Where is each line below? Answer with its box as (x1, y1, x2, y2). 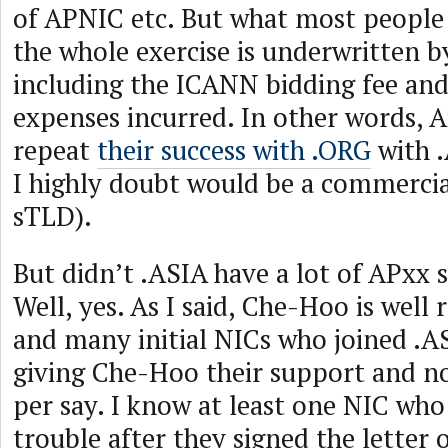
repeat (13, 132, 97, 168)
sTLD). (13, 198, 92, 234)
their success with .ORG (97, 132, 371, 168)
